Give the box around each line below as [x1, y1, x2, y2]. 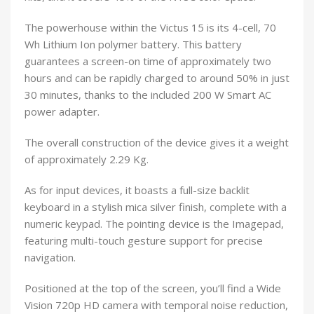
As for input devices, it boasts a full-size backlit [25, 183, 250, 198]
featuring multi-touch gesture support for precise [25, 233, 263, 248]
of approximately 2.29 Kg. [25, 152, 149, 167]
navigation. [25, 250, 76, 265]
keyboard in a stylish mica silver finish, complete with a [25, 200, 287, 214]
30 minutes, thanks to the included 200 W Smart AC [25, 88, 271, 102]
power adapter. [25, 104, 100, 119]
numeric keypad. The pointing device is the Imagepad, [25, 217, 284, 231]
